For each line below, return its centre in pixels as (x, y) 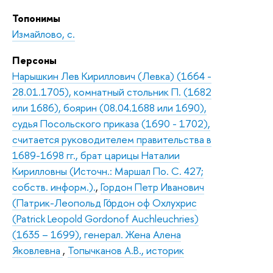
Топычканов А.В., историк (126, 250)
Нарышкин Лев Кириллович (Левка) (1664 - (112, 76)
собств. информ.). (54, 186)
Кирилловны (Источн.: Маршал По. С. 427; (108, 171)
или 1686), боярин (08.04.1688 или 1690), (109, 107)
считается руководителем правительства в (112, 139)
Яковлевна (37, 250)
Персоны (34, 60)
